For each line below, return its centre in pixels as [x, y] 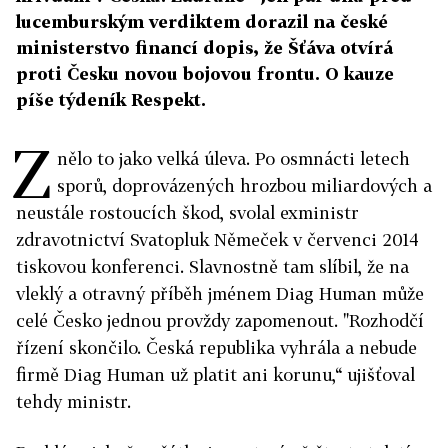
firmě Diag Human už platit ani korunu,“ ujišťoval [215, 374]
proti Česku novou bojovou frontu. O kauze [205, 73]
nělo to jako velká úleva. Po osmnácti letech [233, 158]
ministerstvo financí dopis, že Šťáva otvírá [204, 47]
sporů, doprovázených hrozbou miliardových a [244, 185]
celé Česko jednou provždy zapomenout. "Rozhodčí [220, 320]
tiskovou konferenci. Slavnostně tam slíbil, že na [212, 266]
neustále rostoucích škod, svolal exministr [187, 212]
